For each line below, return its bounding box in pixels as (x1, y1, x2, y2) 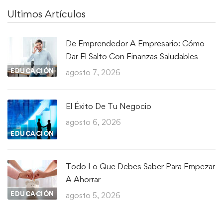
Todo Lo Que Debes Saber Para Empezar (66, 161, 215, 172)
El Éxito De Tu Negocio (66, 101, 151, 111)
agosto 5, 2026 (66, 191, 120, 201)
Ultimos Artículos (7, 8, 86, 20)
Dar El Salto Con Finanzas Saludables (66, 51, 198, 62)
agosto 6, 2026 (66, 117, 121, 127)
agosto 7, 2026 (66, 68, 120, 78)
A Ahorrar (66, 174, 101, 185)
